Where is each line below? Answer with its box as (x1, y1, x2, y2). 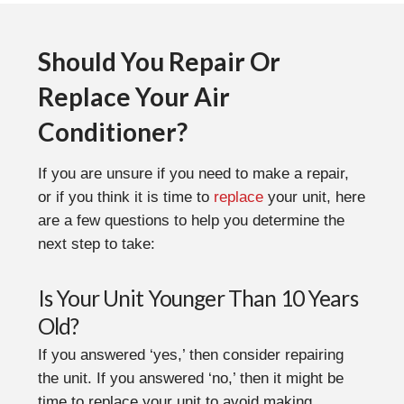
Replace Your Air (37, 80, 230, 112)
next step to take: (37, 234, 155, 252)
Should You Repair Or (37, 45, 280, 77)
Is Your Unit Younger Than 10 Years (37, 284, 358, 311)
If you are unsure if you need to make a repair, (37, 164, 349, 182)
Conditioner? (37, 115, 188, 147)
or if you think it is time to (37, 188, 214, 206)
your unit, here (262, 188, 365, 206)
